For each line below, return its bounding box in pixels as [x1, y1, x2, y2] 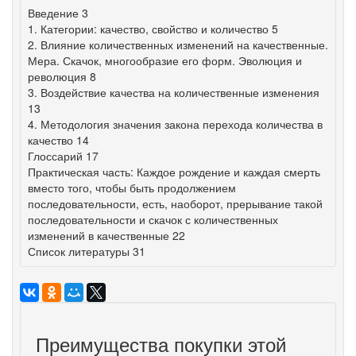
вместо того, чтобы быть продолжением [28, 180, 236, 195]
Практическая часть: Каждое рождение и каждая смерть [28, 164, 320, 180]
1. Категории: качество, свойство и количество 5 [28, 21, 278, 37]
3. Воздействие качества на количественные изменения [28, 84, 319, 100]
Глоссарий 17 [28, 148, 99, 164]
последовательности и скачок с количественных [28, 211, 278, 227]
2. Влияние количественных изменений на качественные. [28, 37, 328, 52]
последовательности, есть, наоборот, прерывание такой [28, 195, 323, 211]
